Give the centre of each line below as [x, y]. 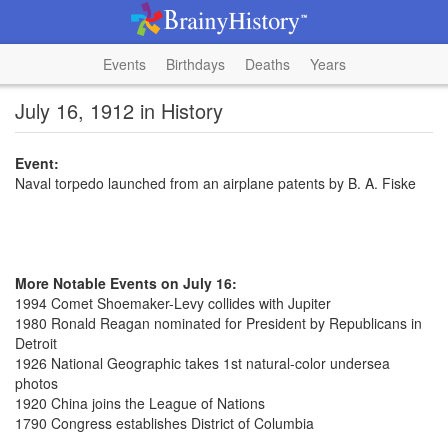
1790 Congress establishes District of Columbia [164, 423]
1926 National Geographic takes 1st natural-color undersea [202, 363]
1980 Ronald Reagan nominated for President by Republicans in [218, 323]
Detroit [36, 343]
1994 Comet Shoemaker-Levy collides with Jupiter [173, 303]
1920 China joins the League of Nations [140, 403]
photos [36, 383]
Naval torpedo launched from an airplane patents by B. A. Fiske [215, 183]
